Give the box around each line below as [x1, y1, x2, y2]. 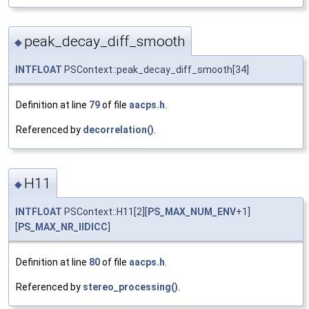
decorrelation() [83, 124, 154, 136]
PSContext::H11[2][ [62, 206, 148, 217]
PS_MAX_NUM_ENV [148, 206, 236, 217]
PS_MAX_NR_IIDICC [18, 221, 108, 232]
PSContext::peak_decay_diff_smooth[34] [62, 64, 249, 76]
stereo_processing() [83, 281, 178, 292]
